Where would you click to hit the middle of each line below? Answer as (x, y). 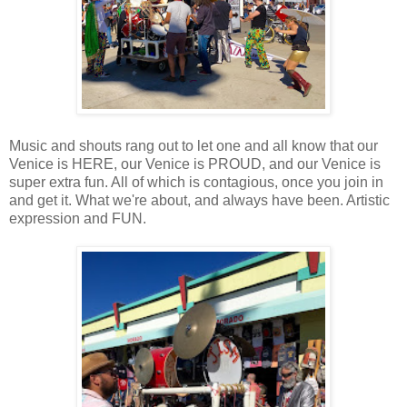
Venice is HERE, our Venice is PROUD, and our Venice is (195, 164)
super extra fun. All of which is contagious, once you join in (196, 183)
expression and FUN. (78, 219)
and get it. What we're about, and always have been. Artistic (199, 201)
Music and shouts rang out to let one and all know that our (194, 146)
